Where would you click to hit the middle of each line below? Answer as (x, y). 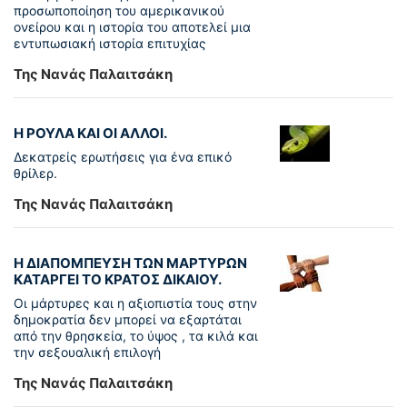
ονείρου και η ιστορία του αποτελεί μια (132, 27)
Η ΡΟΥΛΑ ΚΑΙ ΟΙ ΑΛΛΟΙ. (90, 134)
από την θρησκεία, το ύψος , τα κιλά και (136, 336)
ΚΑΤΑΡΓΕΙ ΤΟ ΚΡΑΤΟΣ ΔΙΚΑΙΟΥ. (118, 280)
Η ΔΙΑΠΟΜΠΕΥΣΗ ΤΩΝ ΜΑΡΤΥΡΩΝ (130, 263)
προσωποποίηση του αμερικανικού (119, 11)
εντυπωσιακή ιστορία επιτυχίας (110, 44)
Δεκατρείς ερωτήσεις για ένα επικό (123, 157)
